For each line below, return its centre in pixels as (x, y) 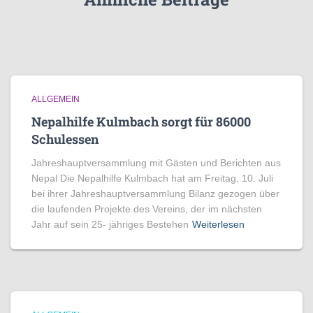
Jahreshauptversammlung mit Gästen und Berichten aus (156, 163)
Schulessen (65, 139)
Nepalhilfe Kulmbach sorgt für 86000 (141, 122)
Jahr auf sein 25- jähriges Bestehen (110, 224)
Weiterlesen (218, 224)
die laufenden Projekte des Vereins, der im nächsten (147, 209)
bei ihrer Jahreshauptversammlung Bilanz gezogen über (155, 194)
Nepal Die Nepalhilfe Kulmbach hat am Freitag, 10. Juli (152, 178)
